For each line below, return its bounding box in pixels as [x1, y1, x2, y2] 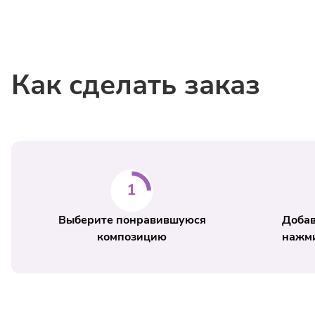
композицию [97, 229, 167, 245]
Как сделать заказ [11, 66, 260, 104]
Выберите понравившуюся [58, 212, 206, 228]
